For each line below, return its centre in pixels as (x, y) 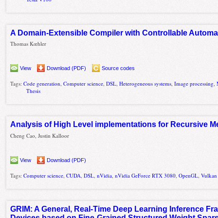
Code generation (42, 84)
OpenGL (189, 175)
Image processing (194, 84)
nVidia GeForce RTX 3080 (145, 175)
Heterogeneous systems (145, 84)
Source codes (118, 68)
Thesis (34, 91)
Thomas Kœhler (28, 44)
